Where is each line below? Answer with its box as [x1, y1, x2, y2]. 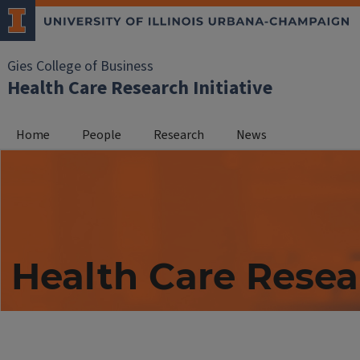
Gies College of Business [7, 56, 153, 76]
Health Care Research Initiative [7, 74, 272, 102]
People [82, 126, 121, 144]
